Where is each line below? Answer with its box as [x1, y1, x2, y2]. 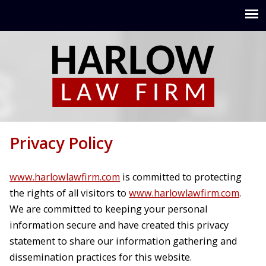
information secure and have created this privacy [9, 218, 229, 232]
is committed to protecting [120, 170, 242, 184]
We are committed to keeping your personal [9, 202, 208, 216]
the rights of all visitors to [9, 186, 129, 200]
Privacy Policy [9, 131, 113, 154]
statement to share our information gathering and [9, 235, 237, 248]
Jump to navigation [90, 2, 176, 15]
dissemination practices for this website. [9, 251, 192, 264]
